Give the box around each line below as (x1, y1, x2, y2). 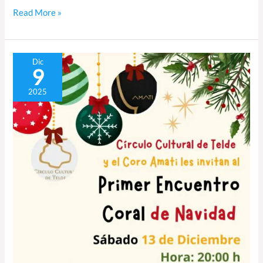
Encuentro (12, 67, 53, 77)
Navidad (12, 107, 45, 118)
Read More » (13, 8, 62, 18)
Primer (12, 53, 39, 64)
